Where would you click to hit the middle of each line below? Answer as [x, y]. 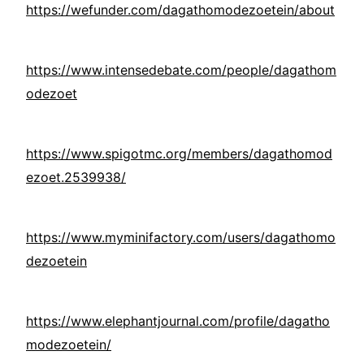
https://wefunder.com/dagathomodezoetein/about [180, 10]
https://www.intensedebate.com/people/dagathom [181, 70]
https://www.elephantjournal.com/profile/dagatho [178, 321]
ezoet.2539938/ [76, 178]
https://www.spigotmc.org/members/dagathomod [179, 154]
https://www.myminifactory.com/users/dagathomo [181, 238]
